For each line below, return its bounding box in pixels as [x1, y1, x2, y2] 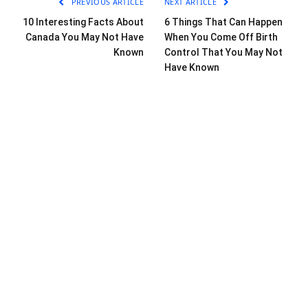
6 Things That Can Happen [164, 16, 283, 27]
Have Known [164, 61, 219, 73]
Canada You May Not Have [25, 31, 144, 43]
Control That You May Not [164, 46, 283, 58]
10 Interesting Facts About [23, 16, 144, 27]
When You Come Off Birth [164, 31, 278, 43]
